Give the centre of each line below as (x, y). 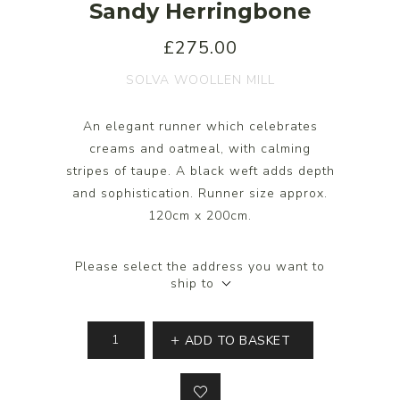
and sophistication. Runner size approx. (200, 193)
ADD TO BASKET (237, 340)
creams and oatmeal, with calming (200, 148)
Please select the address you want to (200, 266)
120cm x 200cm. (200, 215)
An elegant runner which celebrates (200, 126)
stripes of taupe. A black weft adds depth (200, 171)
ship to (192, 283)
